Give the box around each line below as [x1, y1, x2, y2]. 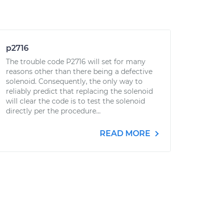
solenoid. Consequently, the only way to [6, 77, 143, 86]
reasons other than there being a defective [6, 67, 152, 76]
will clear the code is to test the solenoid [6, 97, 145, 106]
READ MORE [100, 129, 152, 138]
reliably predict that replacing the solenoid [6, 87, 153, 96]
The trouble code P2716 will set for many [6, 57, 146, 66]
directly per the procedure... [6, 107, 101, 115]
